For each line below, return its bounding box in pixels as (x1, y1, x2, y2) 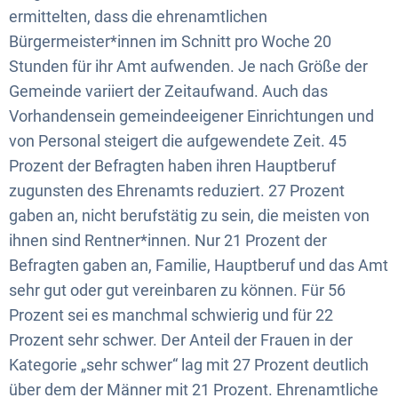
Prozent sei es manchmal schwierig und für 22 (9, 305, 333, 324)
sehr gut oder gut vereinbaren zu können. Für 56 (9, 280, 346, 299)
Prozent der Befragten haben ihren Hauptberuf (9, 155, 336, 175)
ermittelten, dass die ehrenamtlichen (9, 6, 267, 26)
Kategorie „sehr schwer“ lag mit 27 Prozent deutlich (9, 354, 369, 374)
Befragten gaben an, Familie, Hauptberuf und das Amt (9, 255, 388, 275)
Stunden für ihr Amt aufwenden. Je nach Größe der (9, 56, 368, 76)
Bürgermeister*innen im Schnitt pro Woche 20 (9, 31, 331, 51)
